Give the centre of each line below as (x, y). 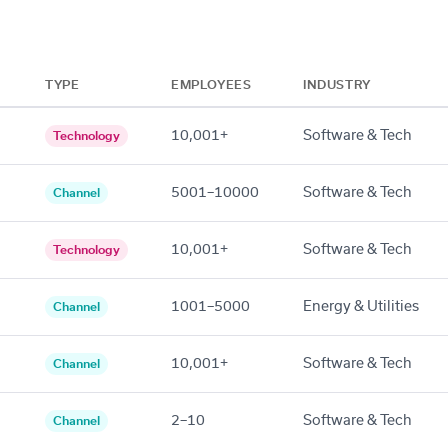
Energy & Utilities (361, 306)
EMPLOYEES (211, 84)
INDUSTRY (337, 84)
